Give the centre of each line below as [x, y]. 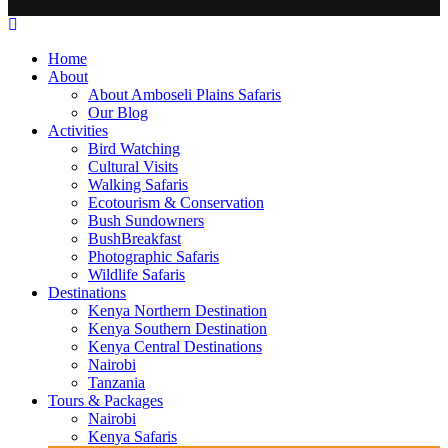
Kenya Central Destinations [175, 347]
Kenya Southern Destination [177, 329]
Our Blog [118, 113]
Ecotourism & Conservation [176, 203]
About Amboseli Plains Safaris [184, 95]
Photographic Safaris [153, 257]
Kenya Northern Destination [177, 311]
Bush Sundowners [146, 221]
